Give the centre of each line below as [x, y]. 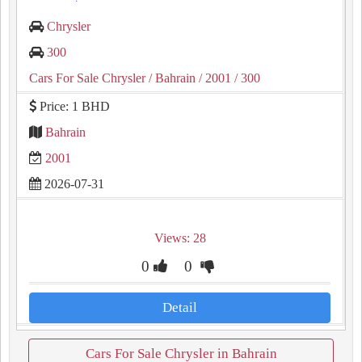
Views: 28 [180, 238]
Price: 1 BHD [73, 106]
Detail [180, 307]
